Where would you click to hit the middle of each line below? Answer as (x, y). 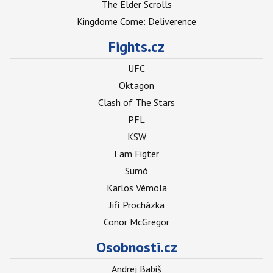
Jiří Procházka (136, 205)
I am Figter (136, 154)
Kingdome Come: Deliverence (136, 21)
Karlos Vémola (136, 188)
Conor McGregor (136, 222)
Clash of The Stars (136, 102)
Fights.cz (136, 47)
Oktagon (136, 85)
